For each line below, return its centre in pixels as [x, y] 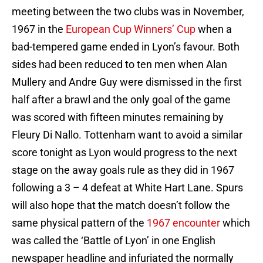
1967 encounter [183, 223]
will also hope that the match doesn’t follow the [121, 205]
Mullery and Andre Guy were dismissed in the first [127, 82]
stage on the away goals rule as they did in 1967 [123, 170]
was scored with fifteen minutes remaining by [118, 117]
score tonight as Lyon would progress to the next [124, 153]
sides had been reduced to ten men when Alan [119, 65]
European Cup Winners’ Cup [131, 29]
